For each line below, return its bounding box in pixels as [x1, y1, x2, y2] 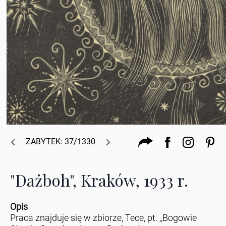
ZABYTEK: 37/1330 [19, 137, 101, 147]
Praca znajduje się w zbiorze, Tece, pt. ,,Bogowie [10, 212, 197, 223]
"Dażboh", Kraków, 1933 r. [10, 169, 188, 191]
